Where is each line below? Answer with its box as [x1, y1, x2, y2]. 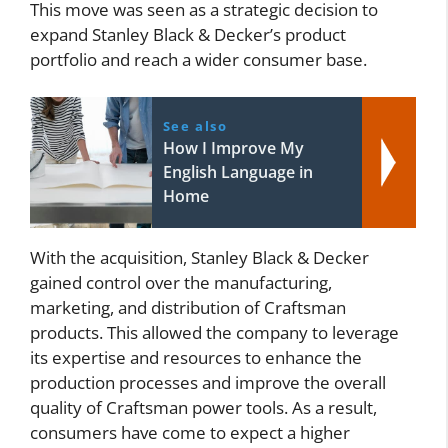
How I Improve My [162, 137, 304, 159]
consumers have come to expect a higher [30, 421, 350, 444]
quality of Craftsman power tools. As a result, [30, 396, 377, 419]
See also [162, 117, 228, 135]
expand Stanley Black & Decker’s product [30, 22, 346, 46]
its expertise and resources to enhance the [30, 346, 362, 369]
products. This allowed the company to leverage [30, 321, 399, 344]
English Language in [162, 161, 313, 183]
